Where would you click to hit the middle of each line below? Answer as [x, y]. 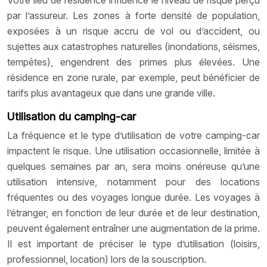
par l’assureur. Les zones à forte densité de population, [133, 15]
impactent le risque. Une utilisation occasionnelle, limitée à [133, 150]
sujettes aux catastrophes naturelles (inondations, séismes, [133, 46]
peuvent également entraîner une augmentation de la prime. [133, 228]
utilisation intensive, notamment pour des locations [133, 181]
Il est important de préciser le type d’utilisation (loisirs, [133, 243]
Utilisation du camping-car [72, 116]
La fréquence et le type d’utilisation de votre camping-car [133, 135]
